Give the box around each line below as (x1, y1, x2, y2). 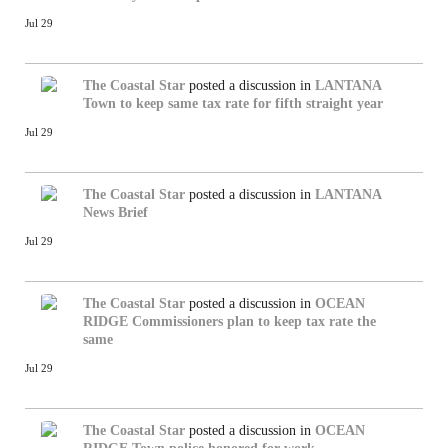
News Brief (83, 204, 148, 220)
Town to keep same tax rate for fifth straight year (83, 95, 383, 111)
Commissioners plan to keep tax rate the (132, 313, 376, 329)
